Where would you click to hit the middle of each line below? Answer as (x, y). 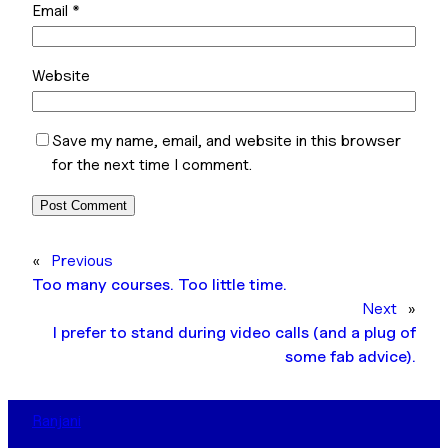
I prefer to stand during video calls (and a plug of (234, 332)
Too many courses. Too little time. (159, 284)
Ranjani (56, 420)
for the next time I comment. (152, 164)
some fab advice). (350, 356)
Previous (82, 260)
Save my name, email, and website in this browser (226, 140)
